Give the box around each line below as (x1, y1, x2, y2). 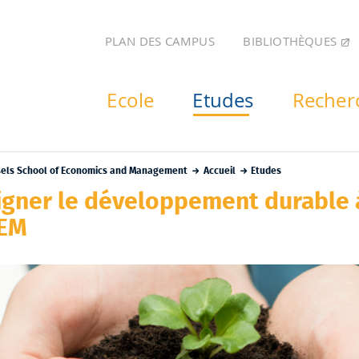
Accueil (203, 166, 236, 176)
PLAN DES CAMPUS (104, 34, 215, 50)
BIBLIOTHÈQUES (243, 34, 341, 50)
